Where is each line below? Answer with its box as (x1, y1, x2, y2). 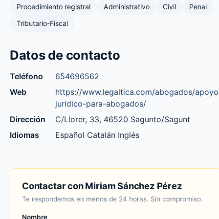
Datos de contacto (10, 47, 120, 63)
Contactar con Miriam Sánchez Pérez (22, 180, 182, 191)
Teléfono (10, 71, 43, 81)
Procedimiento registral (16, 2, 90, 11)
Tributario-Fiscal (16, 19, 68, 28)
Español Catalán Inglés (55, 130, 139, 140)
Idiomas (10, 130, 39, 140)
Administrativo (103, 2, 150, 11)
